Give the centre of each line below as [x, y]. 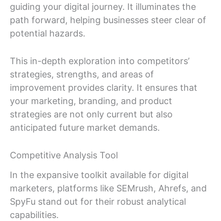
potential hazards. [48, 34]
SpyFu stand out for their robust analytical [98, 201]
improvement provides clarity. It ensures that [104, 88]
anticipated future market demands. [85, 128]
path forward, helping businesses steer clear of [108, 20]
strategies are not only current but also [91, 114]
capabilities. [34, 215]
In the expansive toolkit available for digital [99, 175]
